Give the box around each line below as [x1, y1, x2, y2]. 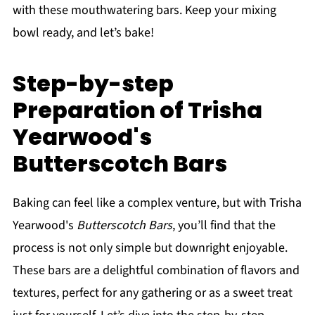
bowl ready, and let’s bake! [12, 24, 154, 42]
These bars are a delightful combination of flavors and [12, 262, 300, 280]
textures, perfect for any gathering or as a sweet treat [12, 284, 292, 302]
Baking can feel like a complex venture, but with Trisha [12, 194, 302, 212]
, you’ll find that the [172, 217, 276, 235]
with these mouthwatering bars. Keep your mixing [12, 1, 276, 20]
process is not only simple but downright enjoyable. [12, 239, 288, 257]
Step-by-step [12, 67, 174, 100]
